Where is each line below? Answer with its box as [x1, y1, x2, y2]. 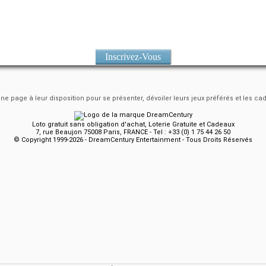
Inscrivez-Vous [105, 52, 161, 62]
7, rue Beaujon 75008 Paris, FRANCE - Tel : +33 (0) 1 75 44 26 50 [36, 128, 230, 137]
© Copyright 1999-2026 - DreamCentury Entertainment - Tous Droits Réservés [14, 136, 252, 144]
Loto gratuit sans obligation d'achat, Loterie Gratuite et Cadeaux [31, 121, 235, 129]
